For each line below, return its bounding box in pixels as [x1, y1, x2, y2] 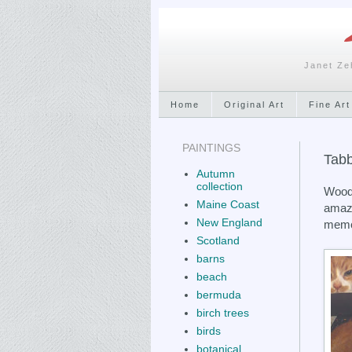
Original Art [224, 99, 284, 109]
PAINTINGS [182, 141, 240, 154]
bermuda [196, 288, 241, 301]
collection [196, 180, 243, 192]
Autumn [196, 167, 235, 180]
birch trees [196, 306, 249, 319]
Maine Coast [196, 198, 259, 211]
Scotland [196, 234, 240, 247]
